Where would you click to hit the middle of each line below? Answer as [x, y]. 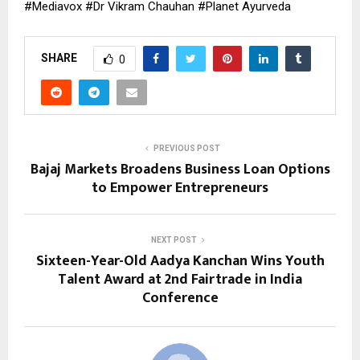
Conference [180, 299]
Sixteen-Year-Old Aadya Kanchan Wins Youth [180, 262]
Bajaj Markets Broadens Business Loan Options [180, 170]
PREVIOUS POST [186, 149]
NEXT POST [174, 240]
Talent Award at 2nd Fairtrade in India [180, 280]
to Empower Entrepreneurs [180, 188]
